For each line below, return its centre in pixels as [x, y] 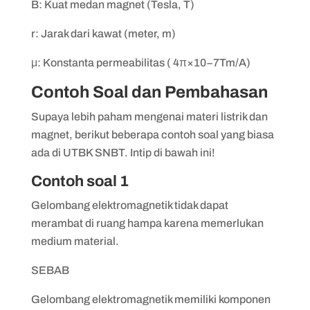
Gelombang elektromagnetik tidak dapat [129, 205]
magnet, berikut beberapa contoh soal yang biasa [152, 134]
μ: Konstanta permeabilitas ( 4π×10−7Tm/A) [140, 62]
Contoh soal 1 [81, 181]
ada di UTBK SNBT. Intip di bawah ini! [123, 152]
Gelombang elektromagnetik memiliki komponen [151, 299]
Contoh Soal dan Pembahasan [149, 92]
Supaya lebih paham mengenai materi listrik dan [149, 116]
